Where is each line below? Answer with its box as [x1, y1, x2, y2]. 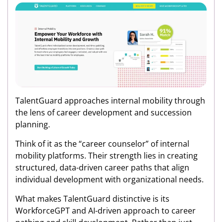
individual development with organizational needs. [15, 174, 204, 185]
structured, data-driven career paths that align [15, 162, 189, 173]
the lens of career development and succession [15, 107, 192, 118]
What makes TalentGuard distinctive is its [15, 193, 169, 205]
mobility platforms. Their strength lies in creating [15, 150, 198, 162]
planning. [15, 119, 50, 130]
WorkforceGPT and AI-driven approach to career [15, 205, 196, 217]
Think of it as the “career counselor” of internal [15, 138, 189, 150]
